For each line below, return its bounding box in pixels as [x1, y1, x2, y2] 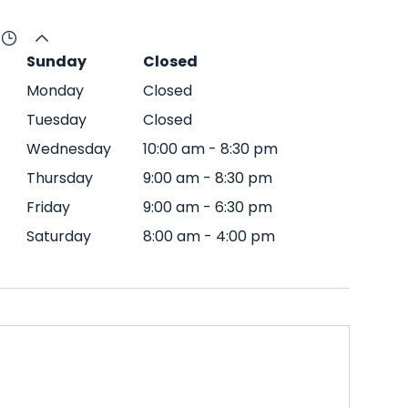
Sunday [26, 51, 87, 72]
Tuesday [26, 109, 87, 130]
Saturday [26, 226, 91, 247]
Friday [26, 197, 70, 218]
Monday [26, 80, 84, 101]
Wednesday [26, 138, 111, 159]
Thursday [26, 168, 93, 189]
